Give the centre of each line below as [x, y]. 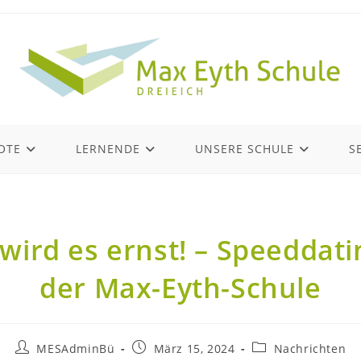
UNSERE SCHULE [245, 149]
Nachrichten [310, 349]
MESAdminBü [76, 349]
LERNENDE [108, 149]
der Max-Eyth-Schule [180, 288]
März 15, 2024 [194, 349]
